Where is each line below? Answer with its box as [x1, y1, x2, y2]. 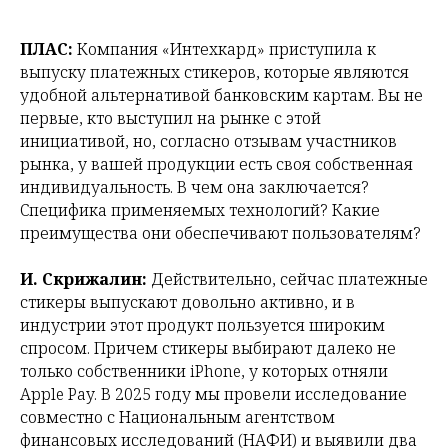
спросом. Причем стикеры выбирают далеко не [20, 337, 396, 359]
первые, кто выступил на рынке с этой [20, 107, 321, 129]
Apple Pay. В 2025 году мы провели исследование [20, 383, 407, 405]
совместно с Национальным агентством [20, 406, 335, 428]
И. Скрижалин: [20, 268, 147, 290]
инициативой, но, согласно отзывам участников [20, 130, 397, 152]
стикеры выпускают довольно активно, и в [20, 291, 355, 313]
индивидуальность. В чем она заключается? [20, 176, 369, 198]
